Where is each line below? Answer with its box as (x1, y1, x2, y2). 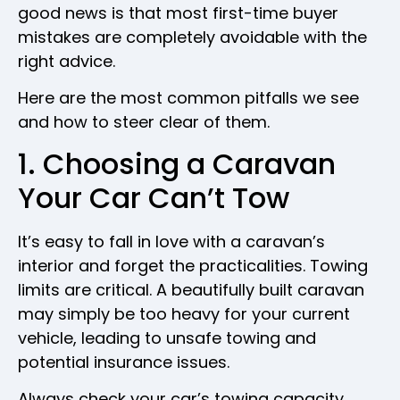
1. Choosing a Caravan (18, 143, 336, 184)
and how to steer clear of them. (18, 111, 270, 134)
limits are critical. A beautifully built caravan (18, 278, 364, 301)
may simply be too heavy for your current (18, 302, 350, 325)
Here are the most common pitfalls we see (18, 87, 359, 110)
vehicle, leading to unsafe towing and (18, 326, 316, 349)
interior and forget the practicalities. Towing (18, 254, 368, 277)
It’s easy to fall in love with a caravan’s (18, 229, 325, 253)
